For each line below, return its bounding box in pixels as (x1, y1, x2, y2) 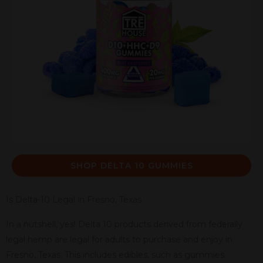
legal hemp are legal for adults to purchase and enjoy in (6, 234, 232, 245)
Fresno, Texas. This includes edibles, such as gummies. (6, 249, 226, 260)
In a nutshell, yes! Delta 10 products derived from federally (6, 218, 242, 230)
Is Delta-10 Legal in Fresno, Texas (6, 194, 141, 205)
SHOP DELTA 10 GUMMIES (70, 160, 193, 171)
